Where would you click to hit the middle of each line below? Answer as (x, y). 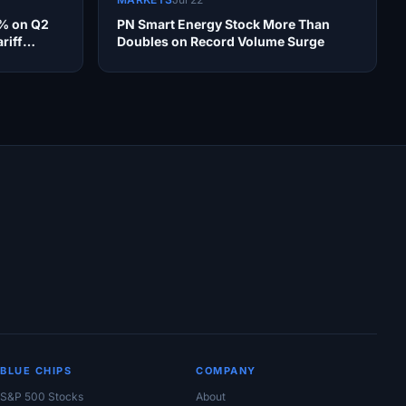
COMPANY (226, 371)
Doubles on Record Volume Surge (221, 42)
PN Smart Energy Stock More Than (223, 24)
